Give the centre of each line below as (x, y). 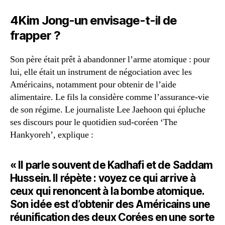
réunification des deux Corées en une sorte (113, 217)
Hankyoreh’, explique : (52, 135)
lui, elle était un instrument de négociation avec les (101, 72)
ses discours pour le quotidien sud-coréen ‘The (94, 122)
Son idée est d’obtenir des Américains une (110, 204)
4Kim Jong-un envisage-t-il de (94, 20)
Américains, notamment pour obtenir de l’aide (93, 85)
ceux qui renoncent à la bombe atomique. (107, 191)
